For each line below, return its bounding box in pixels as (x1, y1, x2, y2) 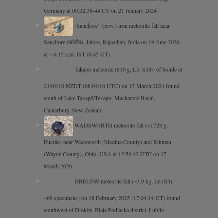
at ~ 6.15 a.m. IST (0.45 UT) (44, 50, 110, 58)
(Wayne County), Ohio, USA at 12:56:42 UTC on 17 (44, 149, 166, 158)
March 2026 (44, 162, 72, 170)
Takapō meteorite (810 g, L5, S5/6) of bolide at (74, 65, 182, 73)
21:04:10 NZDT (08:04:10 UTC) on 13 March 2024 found (44, 81, 180, 90)
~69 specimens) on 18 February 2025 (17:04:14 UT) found (44, 193, 180, 201)
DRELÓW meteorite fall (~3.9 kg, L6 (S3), (74, 177, 174, 185)
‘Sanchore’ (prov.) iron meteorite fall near (74, 21, 170, 29)
